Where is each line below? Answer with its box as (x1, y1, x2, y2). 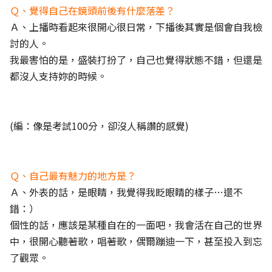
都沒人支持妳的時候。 (10, 69, 107, 83)
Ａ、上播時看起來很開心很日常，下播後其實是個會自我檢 (10, 19, 262, 34)
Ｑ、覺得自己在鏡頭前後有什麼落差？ (10, 3, 175, 18)
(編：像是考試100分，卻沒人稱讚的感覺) (10, 118, 189, 133)
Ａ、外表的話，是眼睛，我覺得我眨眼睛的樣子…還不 (10, 185, 243, 199)
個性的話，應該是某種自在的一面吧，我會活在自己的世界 (10, 217, 262, 232)
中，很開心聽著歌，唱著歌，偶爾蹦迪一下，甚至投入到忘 (10, 234, 262, 248)
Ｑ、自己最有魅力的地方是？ (10, 168, 136, 183)
